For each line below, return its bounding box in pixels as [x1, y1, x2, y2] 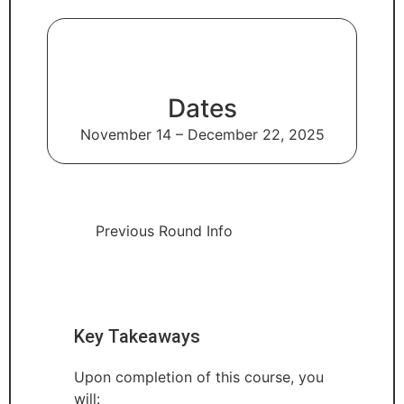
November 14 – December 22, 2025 [79, 124, 325, 143]
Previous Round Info [96, 221, 233, 240]
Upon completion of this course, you [74, 367, 324, 386]
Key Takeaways [74, 325, 200, 347]
